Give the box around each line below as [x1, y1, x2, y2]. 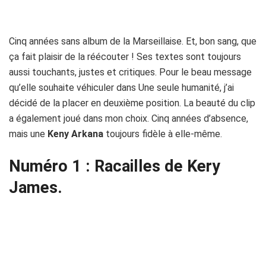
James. [9, 178, 62, 197]
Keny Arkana [47, 128, 103, 140]
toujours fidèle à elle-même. [103, 128, 222, 140]
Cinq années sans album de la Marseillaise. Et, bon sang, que [9, 35, 256, 47]
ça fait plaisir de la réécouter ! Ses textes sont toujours [9, 50, 241, 62]
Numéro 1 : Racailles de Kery [9, 156, 220, 176]
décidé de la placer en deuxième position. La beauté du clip [9, 97, 255, 109]
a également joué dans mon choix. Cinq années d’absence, [9, 112, 248, 124]
